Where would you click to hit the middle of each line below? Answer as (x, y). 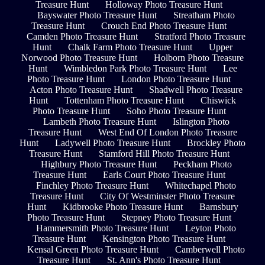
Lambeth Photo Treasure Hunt (99, 121)
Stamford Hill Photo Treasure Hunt (164, 153)
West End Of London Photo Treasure (167, 132)
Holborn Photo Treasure (199, 57)
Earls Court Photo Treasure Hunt (164, 174)
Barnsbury (219, 206)
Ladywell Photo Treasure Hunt (113, 143)
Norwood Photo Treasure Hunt (79, 57)
